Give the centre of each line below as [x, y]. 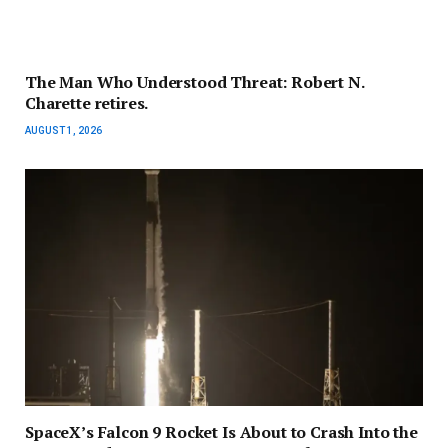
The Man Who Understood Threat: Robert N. [194, 82]
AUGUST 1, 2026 [63, 131]
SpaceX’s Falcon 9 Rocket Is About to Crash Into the [221, 431]
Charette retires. [87, 103]
